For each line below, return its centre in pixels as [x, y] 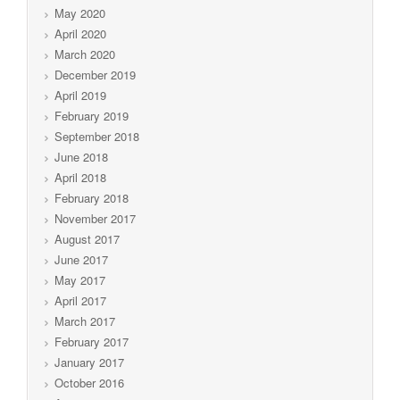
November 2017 [95, 218]
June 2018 [81, 156]
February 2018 [92, 197]
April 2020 [80, 33]
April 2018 [80, 177]
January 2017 [89, 362]
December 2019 [95, 74]
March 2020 [85, 54]
